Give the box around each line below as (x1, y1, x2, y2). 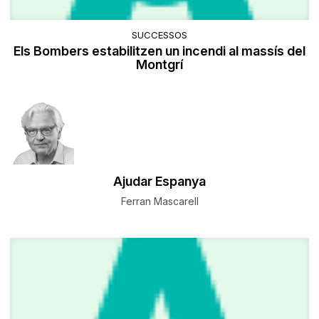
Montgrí (136, 57, 183, 73)
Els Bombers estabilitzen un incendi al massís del (14, 43, 305, 59)
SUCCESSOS (132, 29, 187, 41)
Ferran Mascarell (120, 195, 199, 208)
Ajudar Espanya (113, 174, 206, 189)
